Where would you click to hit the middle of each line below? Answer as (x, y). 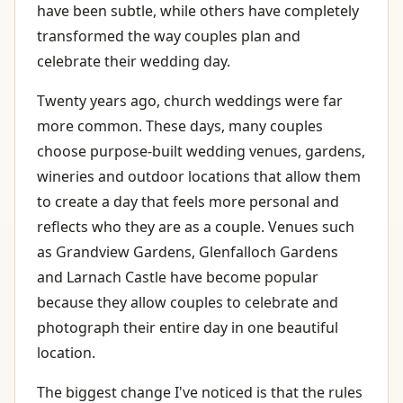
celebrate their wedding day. (134, 62)
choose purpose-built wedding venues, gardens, (201, 152)
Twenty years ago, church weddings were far (190, 101)
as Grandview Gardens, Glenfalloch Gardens (188, 252)
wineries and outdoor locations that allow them (199, 177)
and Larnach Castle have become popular (178, 278)
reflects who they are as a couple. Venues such (196, 227)
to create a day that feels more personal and (188, 202)
